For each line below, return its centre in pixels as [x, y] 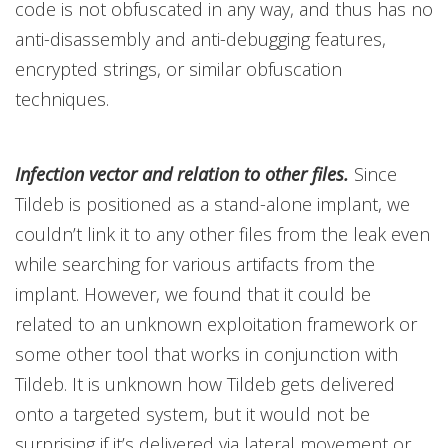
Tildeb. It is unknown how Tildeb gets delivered [205, 384]
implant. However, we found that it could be [193, 294]
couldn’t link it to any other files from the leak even [222, 234]
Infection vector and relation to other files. [182, 174]
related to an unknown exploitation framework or [216, 324]
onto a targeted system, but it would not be [192, 414]
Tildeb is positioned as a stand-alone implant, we [212, 204]
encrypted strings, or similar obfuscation [178, 69]
